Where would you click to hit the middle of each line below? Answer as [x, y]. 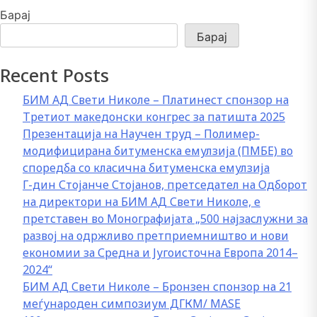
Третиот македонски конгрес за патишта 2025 [154, 117]
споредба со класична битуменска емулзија [146, 168]
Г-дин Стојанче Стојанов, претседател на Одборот [165, 185]
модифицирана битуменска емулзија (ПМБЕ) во [158, 151]
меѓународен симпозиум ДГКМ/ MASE [132, 304]
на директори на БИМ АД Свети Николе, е [142, 202]
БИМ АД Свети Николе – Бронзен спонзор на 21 [157, 287]
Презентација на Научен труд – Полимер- [141, 134]
